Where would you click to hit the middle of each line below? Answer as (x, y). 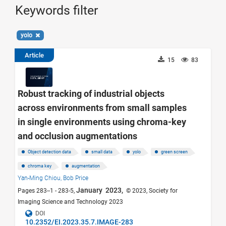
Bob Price (76, 178)
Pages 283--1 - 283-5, (47, 190)
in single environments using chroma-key (102, 122)
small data (102, 152)
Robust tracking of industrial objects (91, 93)
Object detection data (49, 152)
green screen (174, 152)
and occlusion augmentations (77, 136)
